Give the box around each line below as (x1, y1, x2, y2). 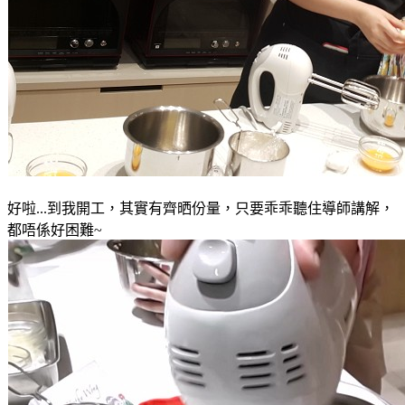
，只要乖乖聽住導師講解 (221, 200, 380, 216)
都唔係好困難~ (7, 221, 102, 238)
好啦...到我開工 (7, 200, 105, 216)
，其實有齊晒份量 (105, 200, 221, 216)
